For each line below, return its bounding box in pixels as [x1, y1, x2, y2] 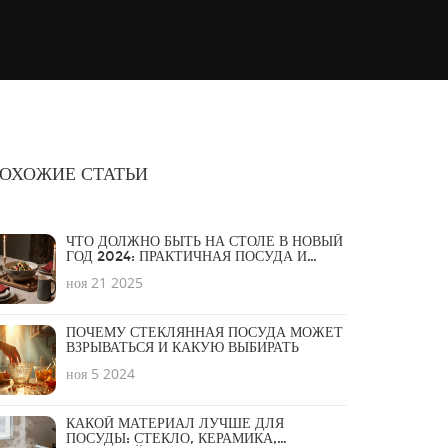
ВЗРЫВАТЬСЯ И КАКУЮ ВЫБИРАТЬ [66, 339, 299, 356]
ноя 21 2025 [66, 273, 143, 292]
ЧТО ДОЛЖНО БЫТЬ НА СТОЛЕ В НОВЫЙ [66, 233, 343, 250]
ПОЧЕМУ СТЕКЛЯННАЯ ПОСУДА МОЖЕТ [66, 324, 343, 341]
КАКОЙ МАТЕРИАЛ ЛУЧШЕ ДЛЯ [66, 415, 284, 432]
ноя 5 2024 [66, 364, 135, 383]
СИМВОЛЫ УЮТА [66, 263, 183, 280]
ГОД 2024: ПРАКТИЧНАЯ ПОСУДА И [66, 248, 307, 265]
